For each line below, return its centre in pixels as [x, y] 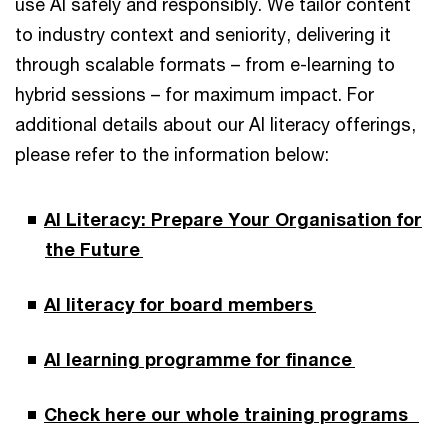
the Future [94, 248]
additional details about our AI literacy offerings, [215, 123]
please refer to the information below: [177, 153]
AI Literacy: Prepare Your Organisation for [233, 218]
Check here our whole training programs [231, 413]
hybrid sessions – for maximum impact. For [194, 93]
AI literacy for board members [180, 303]
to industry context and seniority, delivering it [203, 33]
